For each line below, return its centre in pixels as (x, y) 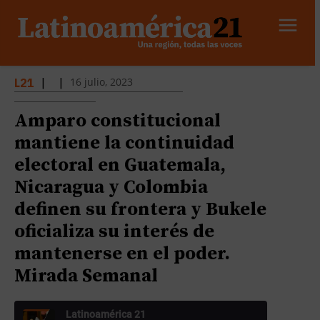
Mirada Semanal (86, 276)
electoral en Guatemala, (120, 166)
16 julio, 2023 (101, 82)
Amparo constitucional (117, 121)
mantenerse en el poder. (122, 254)
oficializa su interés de (114, 232)
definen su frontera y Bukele (140, 210)
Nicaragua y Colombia (111, 188)
